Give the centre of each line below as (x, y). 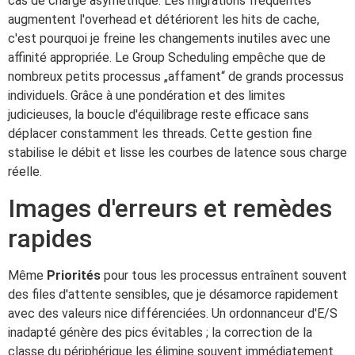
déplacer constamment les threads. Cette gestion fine (160, 134)
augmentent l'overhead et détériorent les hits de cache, (164, 20)
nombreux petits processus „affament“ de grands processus (176, 77)
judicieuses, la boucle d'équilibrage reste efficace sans (158, 115)
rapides (50, 238)
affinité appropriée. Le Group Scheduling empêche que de (167, 58)
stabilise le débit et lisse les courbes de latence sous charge (177, 153)
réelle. (25, 172)
